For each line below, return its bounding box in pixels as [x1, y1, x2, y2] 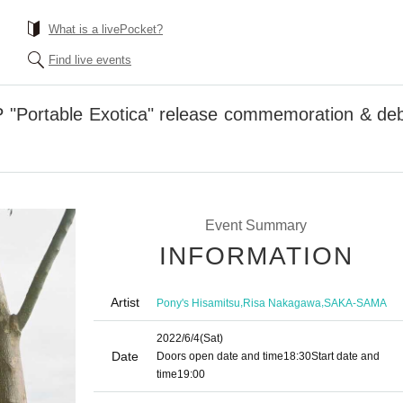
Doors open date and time [157, 350, 283, 363]
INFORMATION [159, 242, 354, 270]
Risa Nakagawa [243, 296, 321, 309]
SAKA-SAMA [324, 296, 387, 309]
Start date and [311, 350, 380, 363]
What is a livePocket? [49, 22, 163, 36]
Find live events [49, 53, 131, 67]
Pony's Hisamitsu [157, 296, 240, 309]
